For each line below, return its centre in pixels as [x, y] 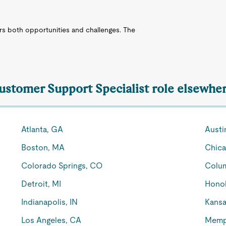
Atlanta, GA [42, 129]
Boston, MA [43, 148]
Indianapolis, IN [50, 202]
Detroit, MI [41, 184]
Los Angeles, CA [51, 220]
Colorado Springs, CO [62, 166]
